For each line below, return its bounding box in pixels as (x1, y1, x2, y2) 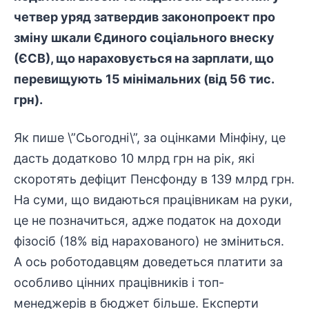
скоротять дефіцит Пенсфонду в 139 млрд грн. (14, 172, 295, 186)
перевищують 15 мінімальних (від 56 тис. (14, 72, 274, 86)
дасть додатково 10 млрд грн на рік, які (14, 151, 255, 166)
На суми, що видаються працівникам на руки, (14, 192, 292, 207)
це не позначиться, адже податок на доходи (14, 213, 281, 228)
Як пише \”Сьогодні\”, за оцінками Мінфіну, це (14, 130, 286, 145)
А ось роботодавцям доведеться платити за (14, 255, 283, 269)
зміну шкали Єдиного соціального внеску (14, 30, 275, 45)
